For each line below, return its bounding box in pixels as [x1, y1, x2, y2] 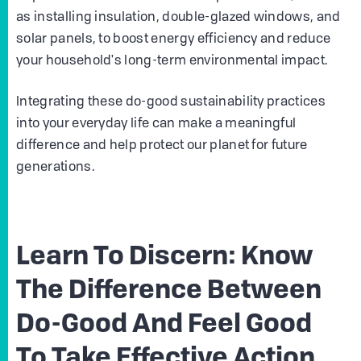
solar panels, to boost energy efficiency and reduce [16, 33, 331, 47]
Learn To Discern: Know [16, 245, 313, 272]
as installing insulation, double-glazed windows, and [16, 11, 341, 25]
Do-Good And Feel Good [16, 313, 312, 339]
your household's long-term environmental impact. [16, 55, 328, 68]
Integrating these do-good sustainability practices [16, 96, 326, 110]
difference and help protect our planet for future [16, 139, 308, 153]
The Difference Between [16, 279, 322, 305]
